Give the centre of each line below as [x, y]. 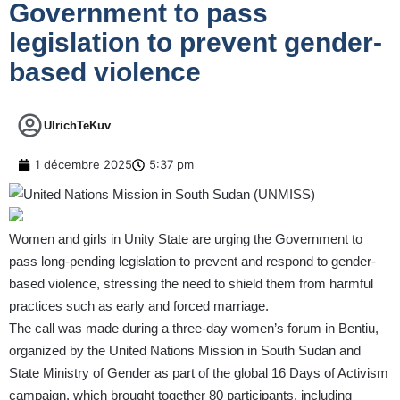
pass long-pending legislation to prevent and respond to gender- [192, 262]
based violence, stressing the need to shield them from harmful [191, 284]
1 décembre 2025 [83, 165]
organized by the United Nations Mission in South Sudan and [185, 351]
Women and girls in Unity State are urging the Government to [186, 239]
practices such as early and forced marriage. [139, 306]
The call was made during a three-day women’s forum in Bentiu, [194, 329]
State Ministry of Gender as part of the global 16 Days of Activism [199, 373]
